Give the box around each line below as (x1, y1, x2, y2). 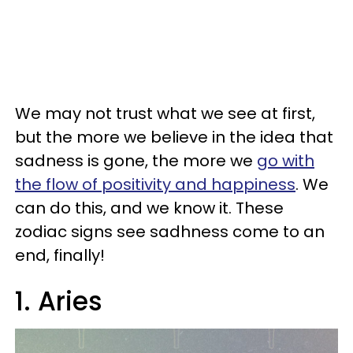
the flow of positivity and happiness (15, 173, 295, 195)
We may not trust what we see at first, (15, 102, 315, 124)
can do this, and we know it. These (15, 197, 284, 219)
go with (257, 150, 314, 172)
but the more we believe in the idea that (15, 126, 333, 148)
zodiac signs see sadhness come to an (15, 221, 325, 243)
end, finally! (15, 244, 109, 266)
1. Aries (15, 283, 102, 320)
